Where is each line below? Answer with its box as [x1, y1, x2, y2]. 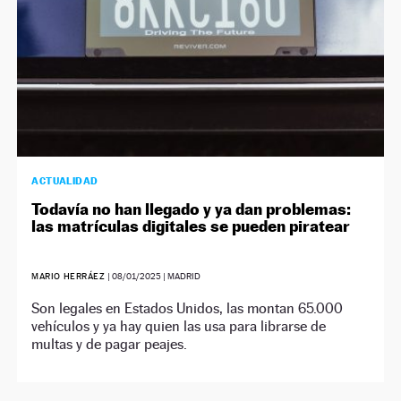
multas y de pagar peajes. [31, 336, 188, 354]
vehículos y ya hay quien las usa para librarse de [31, 318, 327, 336]
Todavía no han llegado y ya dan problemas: [31, 200, 352, 219]
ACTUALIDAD [31, 175, 98, 188]
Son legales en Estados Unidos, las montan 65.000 [31, 300, 344, 318]
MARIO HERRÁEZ [31, 271, 106, 282]
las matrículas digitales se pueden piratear [31, 217, 351, 236]
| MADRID [160, 271, 200, 282]
